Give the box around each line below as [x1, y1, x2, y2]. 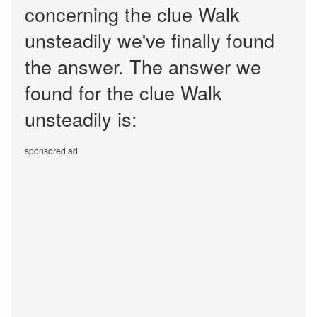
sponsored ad [25, 144, 78, 156]
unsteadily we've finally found [25, 26, 275, 54]
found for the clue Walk [25, 79, 222, 106]
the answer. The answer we [25, 52, 261, 80]
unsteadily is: [25, 105, 137, 132]
